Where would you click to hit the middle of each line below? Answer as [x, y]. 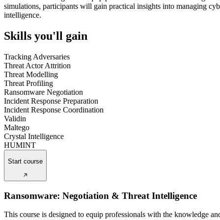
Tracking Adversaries [37, 56]
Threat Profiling [28, 83]
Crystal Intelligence [34, 136]
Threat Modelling [31, 74]
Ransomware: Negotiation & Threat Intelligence [100, 195]
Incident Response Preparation [51, 101]
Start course [25, 162]
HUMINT [20, 145]
